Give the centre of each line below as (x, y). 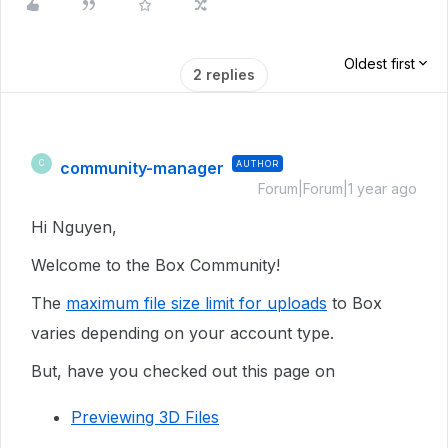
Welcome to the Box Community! (155, 264)
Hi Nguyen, (76, 226)
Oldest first (379, 63)
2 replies (224, 74)
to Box (354, 302)
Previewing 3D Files (145, 416)
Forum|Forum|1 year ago (337, 188)
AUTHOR (257, 163)
